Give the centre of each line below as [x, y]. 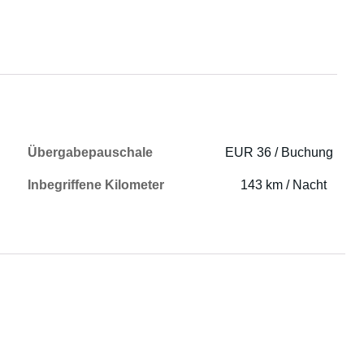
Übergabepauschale [91, 152]
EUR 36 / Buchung [279, 152]
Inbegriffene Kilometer [96, 185]
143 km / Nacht [284, 185]
